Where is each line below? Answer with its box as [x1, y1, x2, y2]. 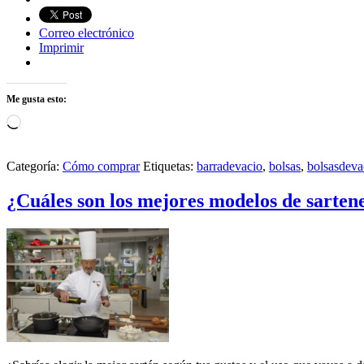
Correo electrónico [39, 25, 134, 40]
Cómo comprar [63, 158, 140, 173]
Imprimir [39, 40, 84, 54]
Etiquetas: [143, 158, 197, 173]
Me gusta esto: [6, 93, 67, 105]
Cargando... [20, 113, 80, 128]
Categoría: [6, 158, 63, 173]
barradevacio [197, 158, 262, 173]
